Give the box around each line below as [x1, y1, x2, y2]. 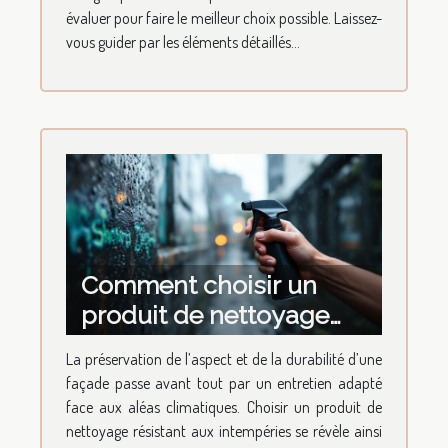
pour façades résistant [81, 329, 344, 360]
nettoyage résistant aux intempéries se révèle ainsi [66, 420, 382, 441]
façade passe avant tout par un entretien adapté [66, 372, 382, 393]
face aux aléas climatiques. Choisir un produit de [66, 396, 382, 417]
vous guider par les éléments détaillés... [66, 32, 300, 53]
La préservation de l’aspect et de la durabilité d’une [66, 348, 382, 369]
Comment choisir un [81, 269, 317, 300]
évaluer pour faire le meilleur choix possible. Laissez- [66, 8, 382, 29]
